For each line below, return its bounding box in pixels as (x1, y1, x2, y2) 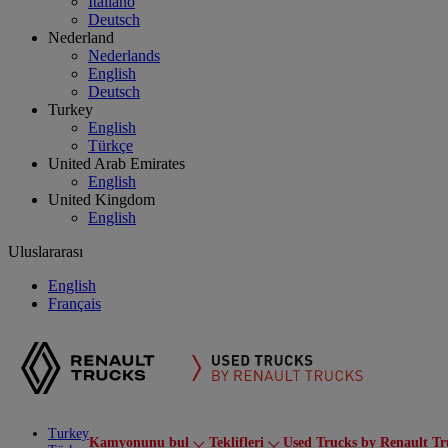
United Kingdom (48, 191, 155, 208)
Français (48, 295, 101, 312)
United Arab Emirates (48, 155, 185, 172)
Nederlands (88, 47, 160, 64)
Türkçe (88, 137, 133, 154)
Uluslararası (8, 243, 83, 260)
